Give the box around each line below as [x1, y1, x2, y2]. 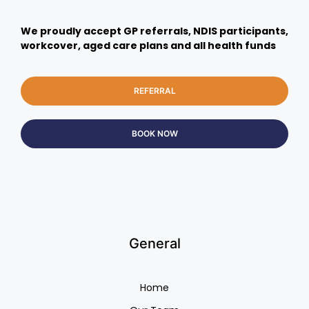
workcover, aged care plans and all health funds [21, 38, 276, 52]
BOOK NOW [131, 128, 178, 139]
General [128, 235, 181, 252]
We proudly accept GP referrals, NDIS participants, [21, 23, 288, 38]
